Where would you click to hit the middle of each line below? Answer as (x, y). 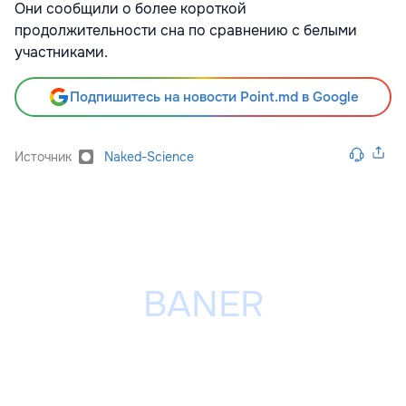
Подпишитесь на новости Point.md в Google (214, 97)
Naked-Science (149, 156)
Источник (43, 156)
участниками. (61, 52)
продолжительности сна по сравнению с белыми (186, 30)
